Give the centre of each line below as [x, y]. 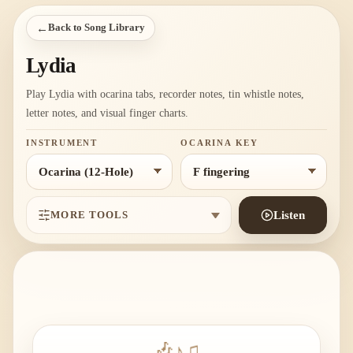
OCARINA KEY [219, 143]
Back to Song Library [97, 28]
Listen [289, 216]
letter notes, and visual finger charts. [107, 113]
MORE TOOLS [90, 215]
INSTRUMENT [62, 143]
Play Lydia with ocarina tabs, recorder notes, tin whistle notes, [165, 94]
